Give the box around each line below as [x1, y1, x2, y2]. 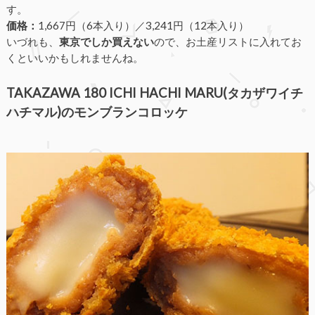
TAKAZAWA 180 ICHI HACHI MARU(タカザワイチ [6, 84, 303, 101]
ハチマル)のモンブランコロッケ [6, 103, 188, 120]
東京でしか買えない [58, 35, 154, 49]
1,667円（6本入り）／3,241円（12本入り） [37, 19, 249, 32]
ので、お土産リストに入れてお [153, 35, 302, 49]
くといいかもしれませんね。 [6, 51, 143, 65]
